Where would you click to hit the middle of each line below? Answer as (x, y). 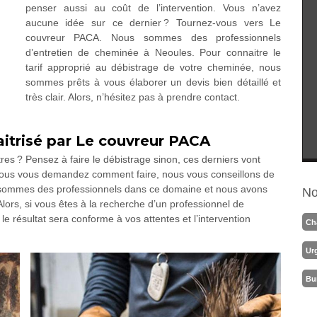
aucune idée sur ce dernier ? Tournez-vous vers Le (153, 23)
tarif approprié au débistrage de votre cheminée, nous (153, 67)
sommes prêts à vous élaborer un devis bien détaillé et (153, 82)
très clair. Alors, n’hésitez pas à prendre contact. (132, 97)
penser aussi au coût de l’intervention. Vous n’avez (153, 8)
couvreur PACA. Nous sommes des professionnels (153, 38)
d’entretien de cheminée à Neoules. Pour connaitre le (153, 52)
